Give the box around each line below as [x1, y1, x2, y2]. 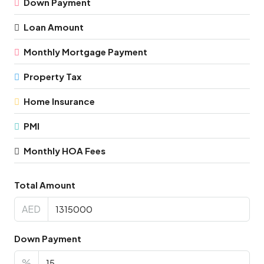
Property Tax [24, 71, 81, 82]
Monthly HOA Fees [24, 145, 105, 156]
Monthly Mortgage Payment [24, 46, 147, 57]
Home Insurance [24, 95, 95, 107]
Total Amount [14, 179, 75, 190]
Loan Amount [24, 21, 84, 32]
